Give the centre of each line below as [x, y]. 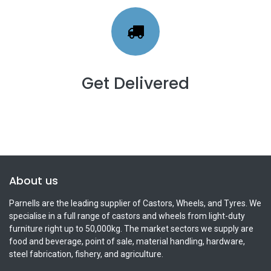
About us [34, 181]
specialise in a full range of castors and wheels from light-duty [127, 216]
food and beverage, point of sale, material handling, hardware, [127, 241]
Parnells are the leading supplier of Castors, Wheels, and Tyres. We [135, 203]
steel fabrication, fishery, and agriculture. [86, 254]
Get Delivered [135, 83]
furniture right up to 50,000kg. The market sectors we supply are [131, 228]
